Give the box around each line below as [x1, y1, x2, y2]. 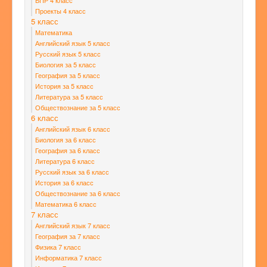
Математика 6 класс [35, 199, 97, 209]
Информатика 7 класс [35, 253, 102, 263]
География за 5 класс [35, 70, 100, 80]
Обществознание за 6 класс [35, 188, 120, 198]
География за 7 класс [35, 231, 100, 241]
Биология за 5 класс [35, 60, 96, 70]
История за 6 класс [35, 178, 94, 188]
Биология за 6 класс [35, 135, 96, 145]
